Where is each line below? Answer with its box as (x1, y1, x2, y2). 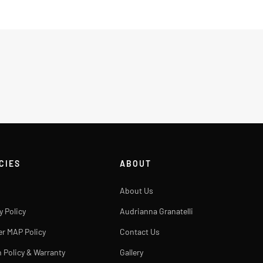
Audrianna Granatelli (120, 206, 194, 216)
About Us (120, 186, 154, 195)
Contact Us (120, 227, 160, 237)
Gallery (120, 247, 144, 257)
